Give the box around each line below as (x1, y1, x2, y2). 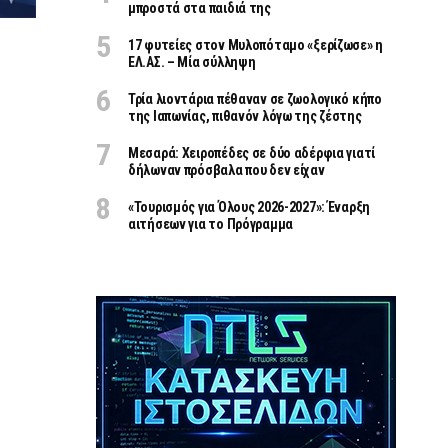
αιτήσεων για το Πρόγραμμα (128, 216, 293, 232)
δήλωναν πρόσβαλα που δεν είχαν (128, 162, 325, 178)
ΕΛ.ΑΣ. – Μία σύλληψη (128, 54, 256, 70)
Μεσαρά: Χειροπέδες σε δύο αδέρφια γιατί (128, 145, 376, 161)
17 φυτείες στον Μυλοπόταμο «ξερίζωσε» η (128, 37, 384, 53)
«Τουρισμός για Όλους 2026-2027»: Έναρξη (128, 199, 371, 215)
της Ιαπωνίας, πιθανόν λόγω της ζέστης (128, 108, 362, 124)
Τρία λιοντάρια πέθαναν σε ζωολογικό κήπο (128, 91, 382, 107)
